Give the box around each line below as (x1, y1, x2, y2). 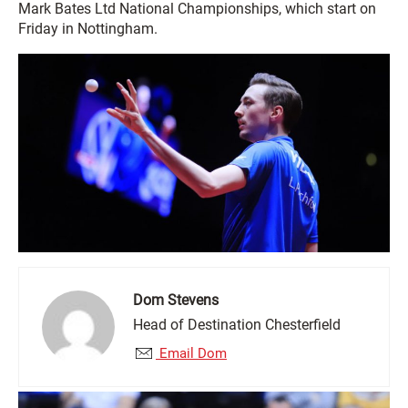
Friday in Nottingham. (18, 20, 158, 38)
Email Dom (156, 345, 227, 362)
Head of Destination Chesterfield (133, 316, 341, 334)
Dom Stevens (133, 291, 219, 310)
